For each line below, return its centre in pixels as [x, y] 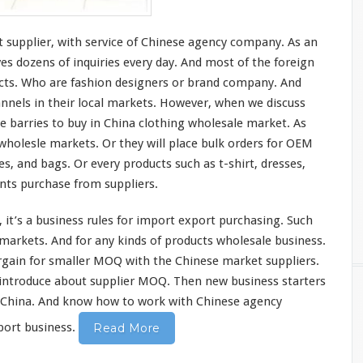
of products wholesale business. [236, 241]
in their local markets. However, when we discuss [168, 103]
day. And [179, 63]
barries [29, 124]
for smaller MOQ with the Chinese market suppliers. [173, 261]
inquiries [96, 63]
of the [254, 63]
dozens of [43, 63]
